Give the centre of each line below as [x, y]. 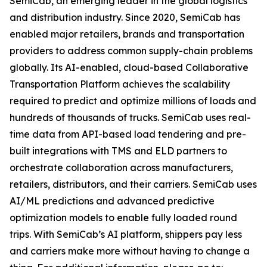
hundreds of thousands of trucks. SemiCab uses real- [130, 118]
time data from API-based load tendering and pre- [128, 134]
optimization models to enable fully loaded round [123, 218]
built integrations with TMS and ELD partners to [118, 151]
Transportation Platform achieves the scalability [120, 84]
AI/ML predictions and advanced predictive [112, 201]
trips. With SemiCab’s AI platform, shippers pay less [126, 235]
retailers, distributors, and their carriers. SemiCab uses [133, 184]
